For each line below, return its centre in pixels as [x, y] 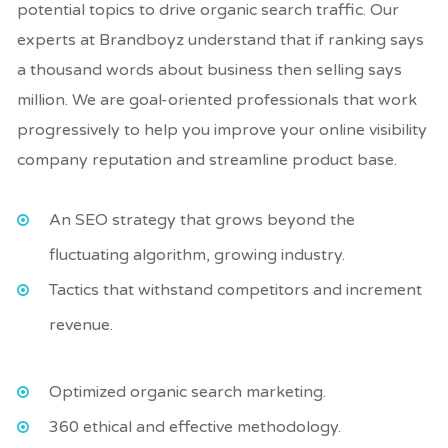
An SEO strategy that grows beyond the [202, 219]
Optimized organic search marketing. [188, 391]
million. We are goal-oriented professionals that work [217, 99]
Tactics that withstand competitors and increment [236, 289]
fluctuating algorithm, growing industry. [197, 254]
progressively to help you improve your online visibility [222, 129]
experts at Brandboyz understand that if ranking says [221, 39]
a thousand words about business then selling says [210, 69]
